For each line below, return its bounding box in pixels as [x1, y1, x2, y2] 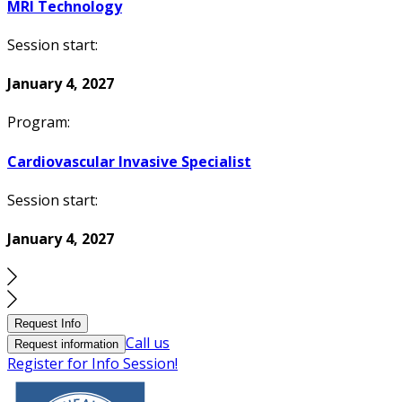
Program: [7, 112, 70, 133]
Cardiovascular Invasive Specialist [7, 151, 251, 171]
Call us [126, 333, 170, 354]
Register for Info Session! [7, 354, 178, 374]
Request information [14, 337, 118, 352]
